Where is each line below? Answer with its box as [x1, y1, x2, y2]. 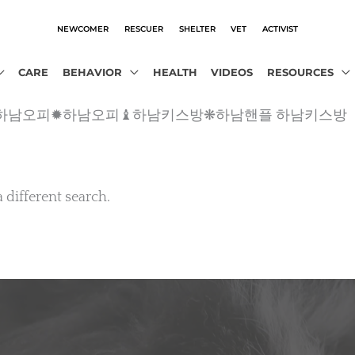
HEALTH [152, 66, 197, 78]
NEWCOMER [56, 23, 109, 33]
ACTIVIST [262, 23, 299, 33]
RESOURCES [266, 66, 334, 78]
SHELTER [178, 23, 216, 33]
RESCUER [124, 23, 163, 33]
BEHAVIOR [62, 66, 122, 78]
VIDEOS [211, 66, 254, 78]
